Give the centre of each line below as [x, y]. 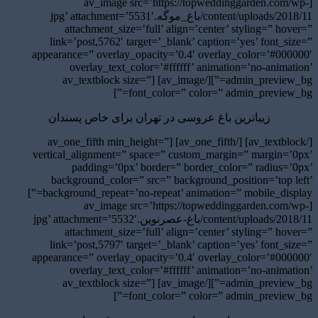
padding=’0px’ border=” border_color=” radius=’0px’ [192, 167]
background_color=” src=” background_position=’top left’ [182, 180]
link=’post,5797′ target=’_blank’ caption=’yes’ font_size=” [181, 244]
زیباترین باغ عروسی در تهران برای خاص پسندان [159, 117]
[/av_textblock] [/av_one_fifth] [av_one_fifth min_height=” [108, 141]
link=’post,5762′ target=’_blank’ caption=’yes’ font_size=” [181, 41]
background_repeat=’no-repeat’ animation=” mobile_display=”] [35, 192]
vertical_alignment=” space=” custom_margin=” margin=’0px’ [172, 154]
